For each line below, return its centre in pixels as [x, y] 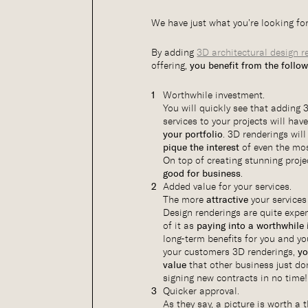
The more [185, 200]
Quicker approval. [201, 291]
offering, [171, 66]
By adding [174, 53]
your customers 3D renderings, [231, 252]
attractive [228, 200]
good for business [202, 174]
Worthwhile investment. [214, 95]
